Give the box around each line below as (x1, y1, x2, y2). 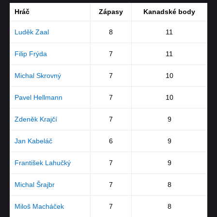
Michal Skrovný (14, 72, 61, 80)
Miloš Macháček (14, 202, 64, 211)
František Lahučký (14, 159, 71, 167)
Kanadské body (143, 8, 195, 16)
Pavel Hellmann (14, 93, 62, 102)
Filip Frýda (14, 50, 47, 58)
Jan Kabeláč (14, 137, 52, 145)
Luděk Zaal (14, 28, 49, 36)
